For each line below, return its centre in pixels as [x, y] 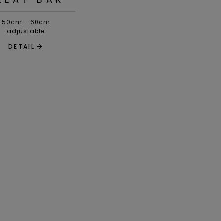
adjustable [26, 31]
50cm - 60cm [26, 22]
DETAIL [21, 47]
